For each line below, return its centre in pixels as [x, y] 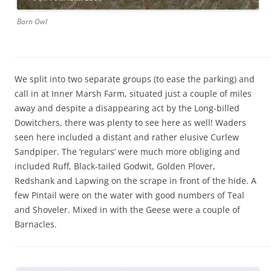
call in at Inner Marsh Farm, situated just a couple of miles [133, 93]
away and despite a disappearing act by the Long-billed [127, 108]
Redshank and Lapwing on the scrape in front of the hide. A [135, 180]
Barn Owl [32, 21]
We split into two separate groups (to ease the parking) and [135, 79]
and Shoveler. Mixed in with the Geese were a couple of [127, 209]
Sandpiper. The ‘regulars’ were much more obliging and [127, 151]
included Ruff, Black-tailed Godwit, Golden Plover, [115, 166]
